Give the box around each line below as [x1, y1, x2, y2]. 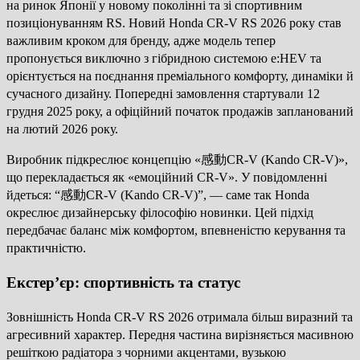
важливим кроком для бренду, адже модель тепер [6, 34, 276, 48]
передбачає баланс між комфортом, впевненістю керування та [6, 223, 346, 238]
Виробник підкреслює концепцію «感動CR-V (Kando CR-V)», [6, 153, 348, 167]
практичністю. [6, 241, 86, 256]
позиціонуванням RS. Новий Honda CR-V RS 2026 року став [6, 16, 342, 31]
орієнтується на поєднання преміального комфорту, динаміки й [6, 69, 354, 84]
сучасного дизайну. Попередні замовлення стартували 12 [6, 87, 320, 101]
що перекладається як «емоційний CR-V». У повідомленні [6, 170, 327, 185]
